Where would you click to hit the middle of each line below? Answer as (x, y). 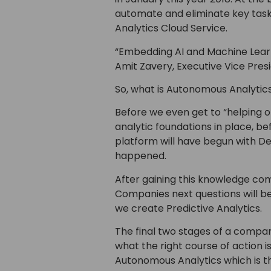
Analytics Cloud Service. (171, 28)
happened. (140, 156)
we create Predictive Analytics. (188, 208)
